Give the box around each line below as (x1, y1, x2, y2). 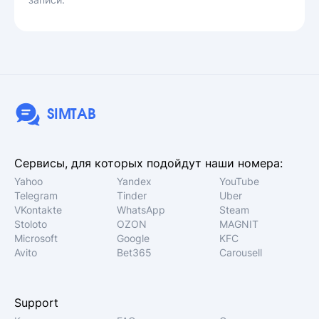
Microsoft (14, 232, 58, 244)
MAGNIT (219, 218, 259, 230)
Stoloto (14, 218, 47, 230)
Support (14, 296, 58, 310)
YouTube (219, 175, 260, 187)
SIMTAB (47, 108, 96, 122)
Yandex (117, 175, 152, 187)
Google (117, 232, 150, 244)
